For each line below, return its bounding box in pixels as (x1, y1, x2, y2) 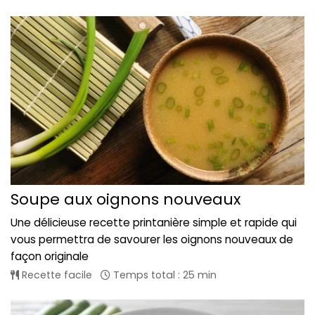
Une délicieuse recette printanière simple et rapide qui (11, 214, 297, 230)
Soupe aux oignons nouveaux (11, 188, 240, 210)
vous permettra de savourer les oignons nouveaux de (11, 231, 293, 247)
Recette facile (19, 267, 92, 282)
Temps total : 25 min (110, 267, 217, 282)
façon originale (11, 248, 89, 264)
